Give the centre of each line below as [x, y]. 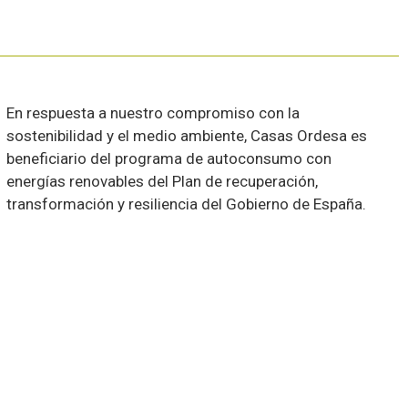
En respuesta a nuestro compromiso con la [153, 112]
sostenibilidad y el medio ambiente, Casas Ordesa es [187, 135]
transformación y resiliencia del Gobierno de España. [187, 204]
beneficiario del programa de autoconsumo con [169, 158]
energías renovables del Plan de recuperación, [163, 181]
